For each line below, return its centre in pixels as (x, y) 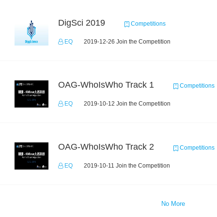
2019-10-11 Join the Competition (127, 166)
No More (173, 204)
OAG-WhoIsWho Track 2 (106, 147)
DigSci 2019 (82, 23)
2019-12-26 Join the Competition (127, 42)
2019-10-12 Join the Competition (127, 104)
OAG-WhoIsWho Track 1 (106, 85)
